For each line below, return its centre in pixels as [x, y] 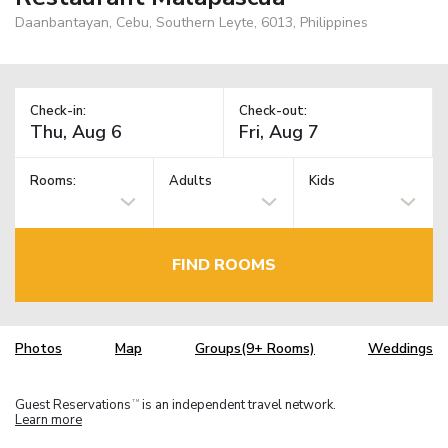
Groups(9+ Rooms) [255, 349]
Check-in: [58, 110]
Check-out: [273, 110]
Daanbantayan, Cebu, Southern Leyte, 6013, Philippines [191, 22]
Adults [191, 181]
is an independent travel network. [237, 404]
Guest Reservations [73, 404]
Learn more [48, 419]
